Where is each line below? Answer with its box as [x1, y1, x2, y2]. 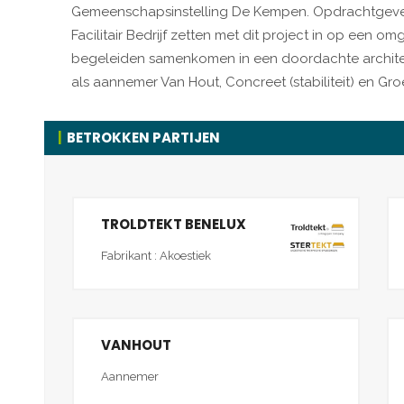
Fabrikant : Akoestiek [101, 248, 211, 262]
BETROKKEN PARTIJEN [67, 127, 220, 147]
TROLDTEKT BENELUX [101, 214, 246, 234]
